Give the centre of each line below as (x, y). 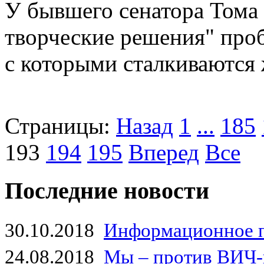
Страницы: (57, 126)
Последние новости (107, 190)
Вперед (164, 153)
